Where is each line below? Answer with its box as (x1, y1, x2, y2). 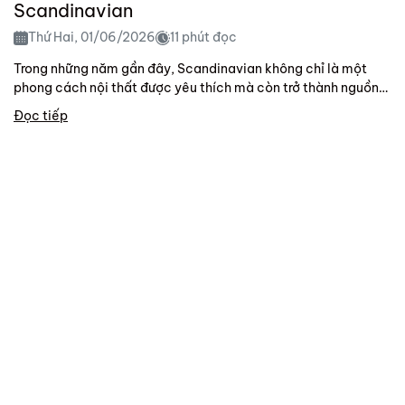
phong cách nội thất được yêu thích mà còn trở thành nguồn (14, 80, 379, 97)
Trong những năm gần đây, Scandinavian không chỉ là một (14, 61, 367, 78)
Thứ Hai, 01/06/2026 (28, 29, 155, 46)
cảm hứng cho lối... (14, 99, 130, 116)
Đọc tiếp (14, 108, 68, 125)
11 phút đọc (170, 29, 237, 46)
